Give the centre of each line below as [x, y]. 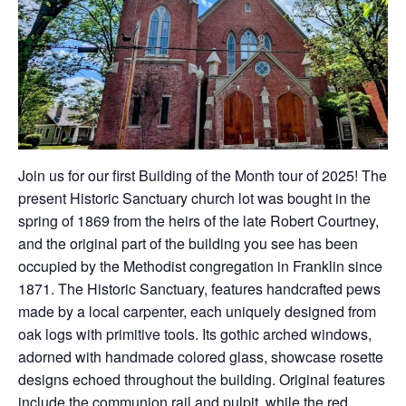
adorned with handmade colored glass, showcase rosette [201, 357]
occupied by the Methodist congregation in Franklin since [200, 266]
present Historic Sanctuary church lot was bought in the [194, 198]
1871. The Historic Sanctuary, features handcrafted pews [199, 289]
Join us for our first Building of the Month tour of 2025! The [203, 176]
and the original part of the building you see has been [188, 244]
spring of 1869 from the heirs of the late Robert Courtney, [198, 221]
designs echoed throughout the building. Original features [202, 380]
